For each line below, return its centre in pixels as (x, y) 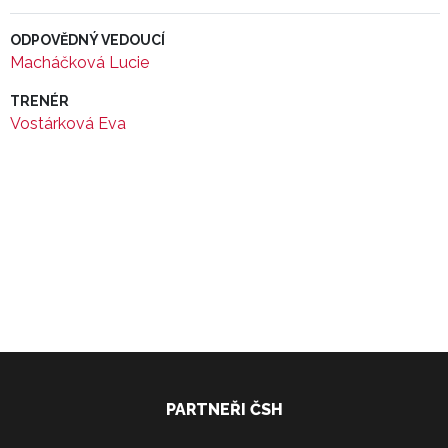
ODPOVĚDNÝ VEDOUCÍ (87, 40)
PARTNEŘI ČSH (224, 409)
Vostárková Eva (68, 123)
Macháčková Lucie (79, 62)
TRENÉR (39, 101)
